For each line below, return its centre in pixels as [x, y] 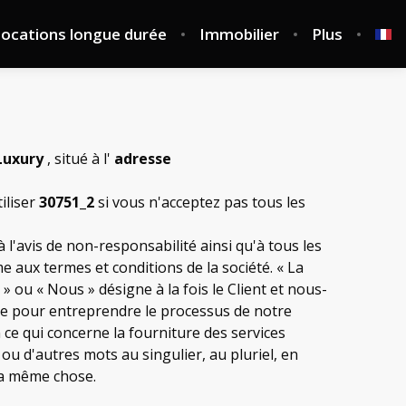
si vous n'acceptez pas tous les [200, 202]
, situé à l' [79, 158]
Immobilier [239, 34]
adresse [143, 158]
